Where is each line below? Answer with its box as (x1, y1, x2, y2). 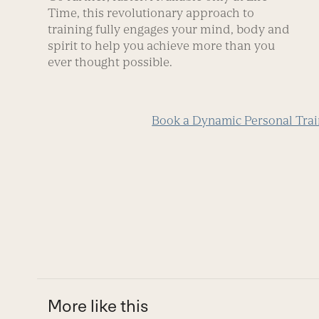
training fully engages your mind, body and (48, 21, 291, 36)
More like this (48, 296, 149, 315)
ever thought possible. (48, 54, 173, 69)
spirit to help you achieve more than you (48, 38, 276, 53)
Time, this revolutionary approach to (48, 5, 255, 20)
